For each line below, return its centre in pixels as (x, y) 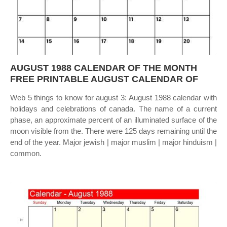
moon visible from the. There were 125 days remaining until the (113, 131)
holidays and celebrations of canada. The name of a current (113, 109)
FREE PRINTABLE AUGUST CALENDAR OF (104, 79)
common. (26, 153)
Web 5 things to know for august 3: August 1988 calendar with (113, 98)
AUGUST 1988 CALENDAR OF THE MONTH (104, 68)
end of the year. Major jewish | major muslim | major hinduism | (113, 142)
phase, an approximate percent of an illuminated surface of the (113, 120)
